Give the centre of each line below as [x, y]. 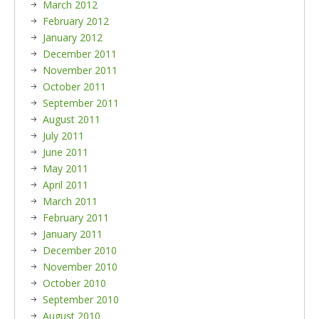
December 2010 [80, 250]
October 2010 [74, 283]
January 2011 [73, 234]
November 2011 [80, 70]
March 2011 [70, 201]
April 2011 [66, 185]
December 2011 [80, 54]
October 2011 [74, 87]
